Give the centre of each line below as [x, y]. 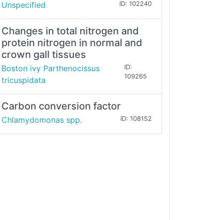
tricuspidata [24, 80]
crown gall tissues [44, 55]
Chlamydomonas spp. [42, 120]
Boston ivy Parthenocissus [51, 69]
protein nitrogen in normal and [72, 43]
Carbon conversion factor [61, 106]
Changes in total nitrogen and [70, 31]
